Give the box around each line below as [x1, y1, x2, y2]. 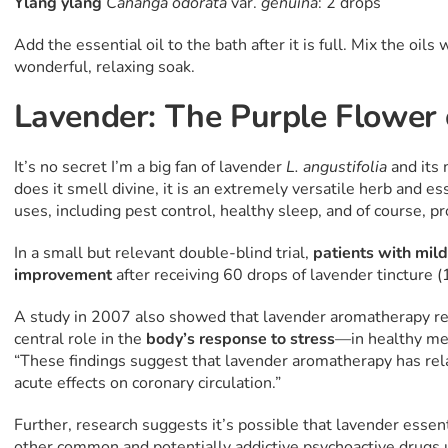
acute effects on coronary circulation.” [13, 372, 281, 395]
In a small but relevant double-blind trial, [13, 242, 313, 265]
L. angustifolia [285, 156, 391, 179]
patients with [312, 242, 411, 265]
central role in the [13, 328, 146, 351]
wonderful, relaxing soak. [13, 56, 195, 79]
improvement [13, 264, 112, 287]
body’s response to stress [145, 328, 335, 351]
